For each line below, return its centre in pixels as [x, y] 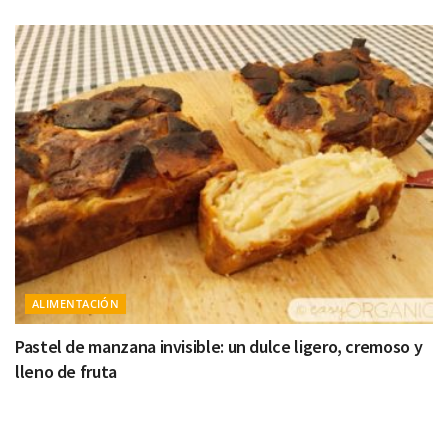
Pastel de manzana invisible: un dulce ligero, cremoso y [219, 346]
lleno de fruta [66, 371]
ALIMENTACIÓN [76, 303]
